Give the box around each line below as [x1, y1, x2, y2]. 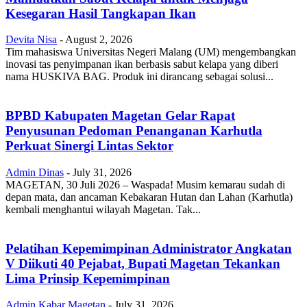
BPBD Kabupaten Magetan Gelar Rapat [5, 108, 235, 123]
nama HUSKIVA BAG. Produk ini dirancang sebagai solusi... [5, 71, 273, 83]
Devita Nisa [5, 34, 57, 46]
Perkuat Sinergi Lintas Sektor [5, 138, 173, 153]
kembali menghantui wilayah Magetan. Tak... [5, 203, 201, 215]
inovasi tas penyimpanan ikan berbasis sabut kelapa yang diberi [5, 58, 278, 71]
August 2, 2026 [65, 34, 132, 46]
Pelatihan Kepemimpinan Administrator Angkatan [5, 241, 292, 256]
